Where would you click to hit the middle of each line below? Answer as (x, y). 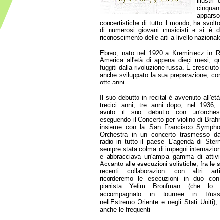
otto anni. (113, 82)
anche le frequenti (125, 209)
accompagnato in (127, 194)
